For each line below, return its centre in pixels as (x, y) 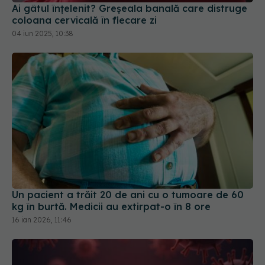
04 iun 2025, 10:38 (43, 34)
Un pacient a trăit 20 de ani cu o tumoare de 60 (128, 194)
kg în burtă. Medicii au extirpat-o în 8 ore (111, 206)
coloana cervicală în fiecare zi (84, 20)
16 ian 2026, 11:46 (42, 219)
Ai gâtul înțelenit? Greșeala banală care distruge (130, 9)
